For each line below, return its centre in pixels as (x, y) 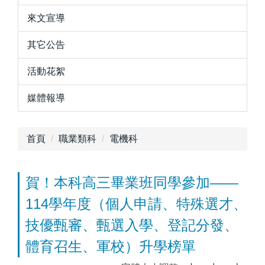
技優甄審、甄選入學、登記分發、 (132, 225)
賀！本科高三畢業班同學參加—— (132, 182)
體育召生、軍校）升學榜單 (111, 246)
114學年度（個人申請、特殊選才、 (136, 203)
